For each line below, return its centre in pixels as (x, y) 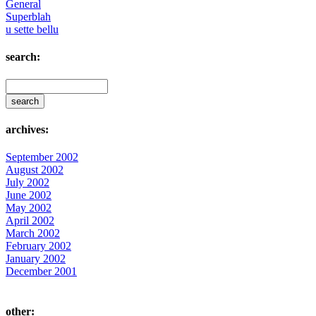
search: (23, 57)
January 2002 (36, 259)
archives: (27, 129)
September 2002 (42, 157)
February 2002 (38, 246)
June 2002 (29, 195)
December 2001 (41, 272)
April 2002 (30, 221)
